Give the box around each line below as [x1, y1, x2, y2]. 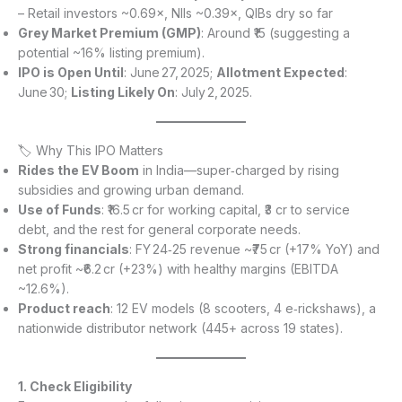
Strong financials [18, 241, 129, 258]
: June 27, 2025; [124, 65, 216, 81]
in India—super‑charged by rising [139, 162, 339, 179]
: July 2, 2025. [175, 84, 252, 100]
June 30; [18, 84, 71, 100]
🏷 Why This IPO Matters [18, 143, 163, 159]
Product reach [18, 301, 110, 317]
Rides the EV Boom [18, 162, 139, 179]
